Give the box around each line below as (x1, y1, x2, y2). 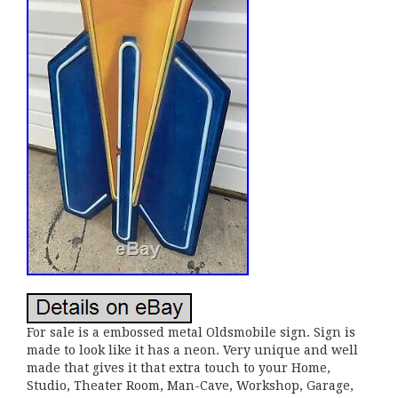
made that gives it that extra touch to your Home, (27, 361, 330, 375)
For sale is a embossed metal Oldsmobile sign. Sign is (27, 325, 355, 339)
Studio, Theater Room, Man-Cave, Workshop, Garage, (27, 378, 354, 393)
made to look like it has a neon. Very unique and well (27, 343, 358, 357)
